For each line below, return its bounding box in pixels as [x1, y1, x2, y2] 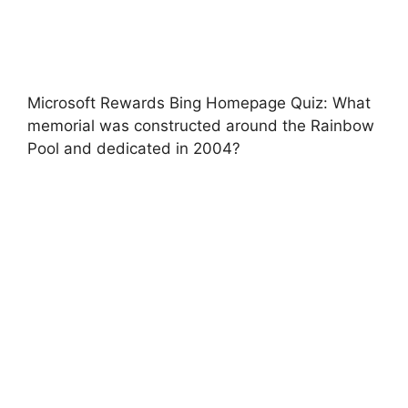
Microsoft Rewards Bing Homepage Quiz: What [27, 93, 371, 112]
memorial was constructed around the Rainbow [27, 116, 374, 135]
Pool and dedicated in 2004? [27, 138, 240, 158]
